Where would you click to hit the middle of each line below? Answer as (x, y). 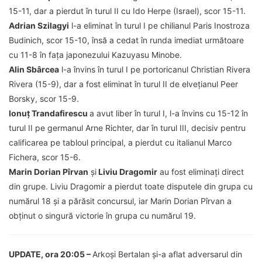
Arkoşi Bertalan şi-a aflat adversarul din (167, 254)
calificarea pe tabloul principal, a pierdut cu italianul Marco (120, 143)
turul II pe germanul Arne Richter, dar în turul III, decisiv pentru (127, 128)
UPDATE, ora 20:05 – (51, 254)
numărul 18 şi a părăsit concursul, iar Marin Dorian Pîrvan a (120, 201)
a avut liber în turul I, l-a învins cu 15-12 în (169, 113)
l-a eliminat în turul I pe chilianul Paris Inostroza (159, 26)
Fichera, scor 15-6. (45, 157)
